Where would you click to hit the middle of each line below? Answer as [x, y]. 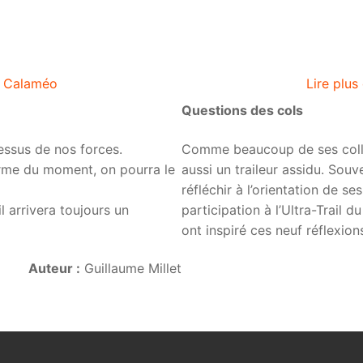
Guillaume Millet [131, 269]
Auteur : [54, 269]
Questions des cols [242, 111]
